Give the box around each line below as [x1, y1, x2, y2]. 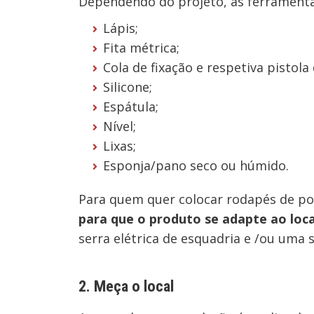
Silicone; [103, 78, 152, 95]
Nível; [103, 118, 136, 135]
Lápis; [103, 20, 138, 36]
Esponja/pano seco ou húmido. [103, 157, 289, 174]
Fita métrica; [103, 39, 179, 56]
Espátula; [103, 98, 158, 115]
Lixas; [103, 137, 136, 154]
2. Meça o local [78, 277, 174, 296]
